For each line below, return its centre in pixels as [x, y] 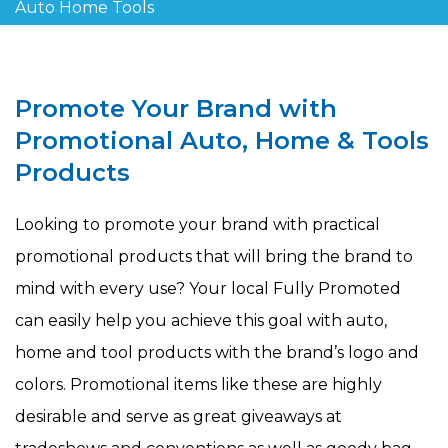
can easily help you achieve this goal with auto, [201, 321]
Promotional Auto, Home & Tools [222, 141]
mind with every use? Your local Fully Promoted [208, 289]
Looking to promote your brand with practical [197, 225]
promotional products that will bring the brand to [214, 257]
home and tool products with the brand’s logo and [217, 353]
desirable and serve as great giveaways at [178, 417]
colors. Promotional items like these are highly [198, 385]
